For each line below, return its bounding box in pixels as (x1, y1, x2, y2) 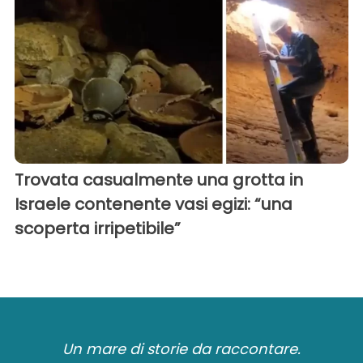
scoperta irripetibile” (15, 216, 181, 240)
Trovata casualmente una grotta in (15, 168, 303, 191)
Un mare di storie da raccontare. (62, 338, 301, 359)
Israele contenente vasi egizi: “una (15, 192, 293, 216)
